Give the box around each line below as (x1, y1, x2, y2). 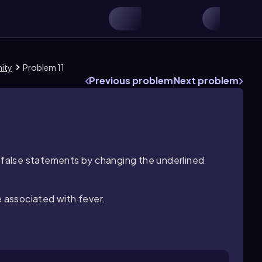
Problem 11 (23, 62, 64, 73)
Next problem (174, 74, 239, 87)
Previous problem (89, 74, 173, 87)
